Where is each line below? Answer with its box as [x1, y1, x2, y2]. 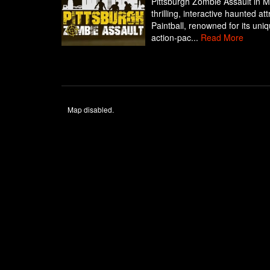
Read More [200, 31, 243, 43]
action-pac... [151, 31, 201, 43]
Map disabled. [67, 104, 114, 115]
